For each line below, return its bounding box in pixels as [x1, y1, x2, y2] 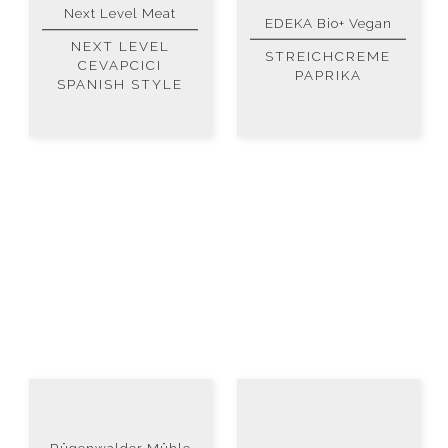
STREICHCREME [265, 48, 391, 65]
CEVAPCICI [78, 57, 162, 74]
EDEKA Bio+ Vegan [264, 14, 392, 31]
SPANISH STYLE [57, 76, 183, 93]
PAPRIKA [294, 67, 362, 84]
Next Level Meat [64, 4, 176, 21]
